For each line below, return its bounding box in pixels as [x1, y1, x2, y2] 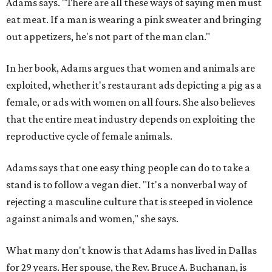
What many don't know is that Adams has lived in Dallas [6, 244, 257, 257]
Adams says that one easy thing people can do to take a [6, 161, 250, 174]
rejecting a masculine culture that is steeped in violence [6, 195, 253, 208]
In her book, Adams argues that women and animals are [6, 62, 255, 75]
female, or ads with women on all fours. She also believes [6, 96, 255, 109]
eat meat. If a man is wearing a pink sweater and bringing [6, 13, 262, 26]
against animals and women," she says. [6, 212, 178, 225]
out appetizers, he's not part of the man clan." [6, 30, 210, 43]
